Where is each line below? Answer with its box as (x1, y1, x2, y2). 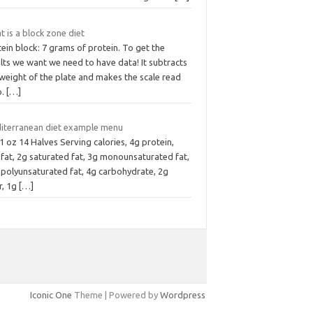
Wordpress (160, 290, 205, 300)
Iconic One (30, 290, 72, 300)
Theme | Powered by (72, 290, 160, 300)
